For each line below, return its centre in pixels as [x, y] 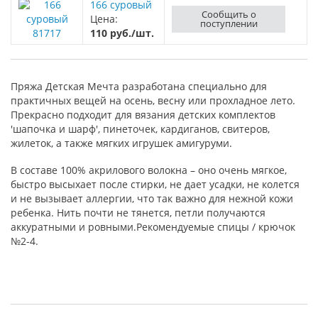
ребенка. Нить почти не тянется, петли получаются [138, 213]
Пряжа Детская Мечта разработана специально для [139, 86]
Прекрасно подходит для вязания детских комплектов [143, 115]
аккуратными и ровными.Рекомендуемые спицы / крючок [153, 227]
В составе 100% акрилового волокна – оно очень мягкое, [149, 170]
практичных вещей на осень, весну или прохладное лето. [153, 100]
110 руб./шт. [122, 33]
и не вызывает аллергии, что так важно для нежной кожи [152, 198]
